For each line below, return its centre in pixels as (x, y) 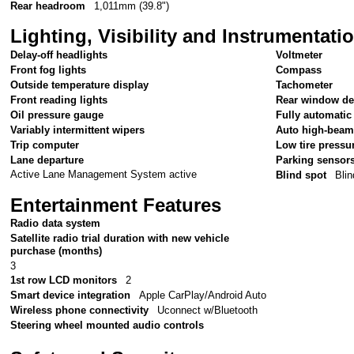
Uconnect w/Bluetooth (207, 310)
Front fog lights (49, 70)
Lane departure (47, 160)
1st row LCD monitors (64, 280)
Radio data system (56, 223)
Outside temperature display (80, 85)
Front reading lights (59, 100)
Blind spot (301, 175)
